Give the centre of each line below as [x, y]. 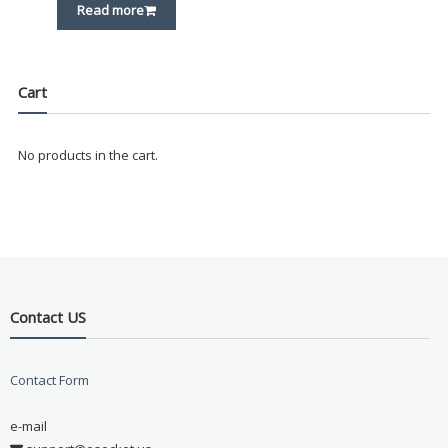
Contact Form [49, 379]
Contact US [47, 316]
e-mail [28, 425]
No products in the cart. [87, 155]
